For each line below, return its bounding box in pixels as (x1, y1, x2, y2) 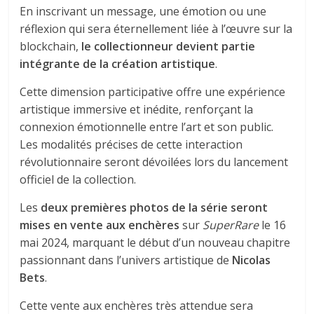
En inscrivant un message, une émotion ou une (20, 3, 267, 19)
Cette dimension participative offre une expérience (20, 83, 286, 100)
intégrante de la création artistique (20, 55, 216, 71)
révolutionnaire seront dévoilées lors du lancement (20, 153, 289, 170)
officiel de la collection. (20, 171, 137, 187)
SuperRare (203, 217, 259, 233)
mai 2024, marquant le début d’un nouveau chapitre (20, 234, 291, 250)
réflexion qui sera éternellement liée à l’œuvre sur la (20, 20, 293, 36)
